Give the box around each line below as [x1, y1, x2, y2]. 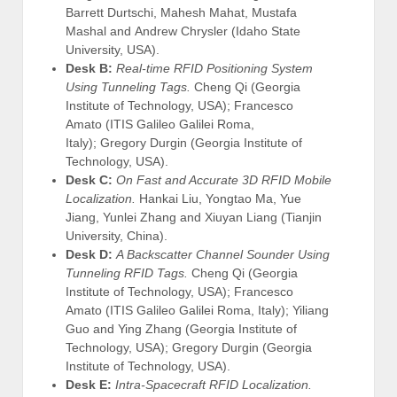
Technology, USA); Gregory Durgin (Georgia [66, 339, 312, 354]
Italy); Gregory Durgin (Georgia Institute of [66, 135, 302, 150]
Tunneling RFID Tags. [66, 265, 188, 280]
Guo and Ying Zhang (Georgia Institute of [66, 321, 297, 336]
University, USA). [66, 42, 160, 57]
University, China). [66, 228, 167, 243]
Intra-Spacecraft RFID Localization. [115, 377, 312, 392]
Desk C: [66, 172, 116, 187]
